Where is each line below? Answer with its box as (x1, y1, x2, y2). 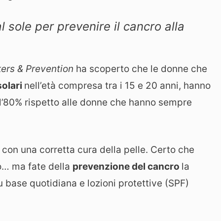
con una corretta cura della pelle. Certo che (2, 144, 194, 156)
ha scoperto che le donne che (76, 63, 207, 74)
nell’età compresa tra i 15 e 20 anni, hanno (24, 79, 211, 91)
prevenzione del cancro (73, 161, 182, 173)
